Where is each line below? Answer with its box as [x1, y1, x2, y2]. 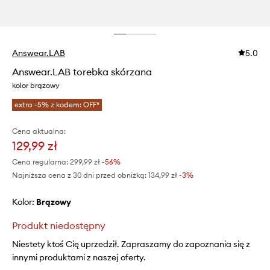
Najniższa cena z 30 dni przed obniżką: [12, 171, 146, 180]
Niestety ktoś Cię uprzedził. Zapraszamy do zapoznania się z [12, 239, 250, 250]
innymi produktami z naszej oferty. [12, 252, 146, 263]
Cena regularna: [12, 157, 68, 167]
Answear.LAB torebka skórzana [12, 66, 152, 78]
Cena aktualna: [12, 127, 66, 136]
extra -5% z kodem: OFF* [14, 100, 99, 110]
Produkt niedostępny [12, 219, 105, 232]
